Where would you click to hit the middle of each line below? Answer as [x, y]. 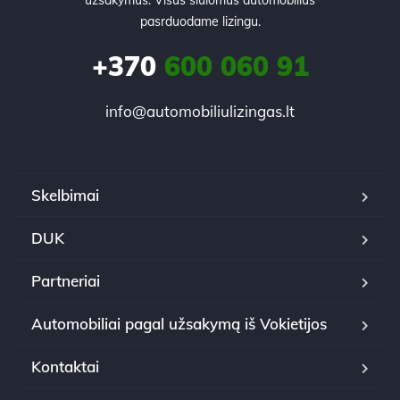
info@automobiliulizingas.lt [200, 111]
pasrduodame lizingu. [200, 21]
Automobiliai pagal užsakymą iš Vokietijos [179, 323]
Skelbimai [65, 195]
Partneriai [66, 280]
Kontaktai [65, 366]
